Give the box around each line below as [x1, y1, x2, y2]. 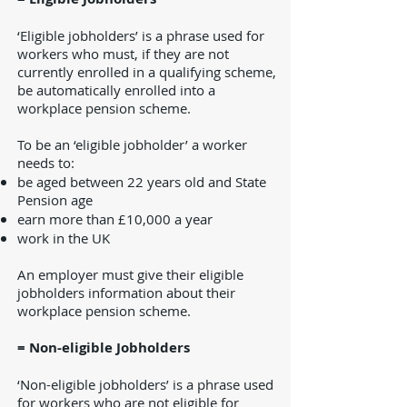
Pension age [17, 191, 93, 209]
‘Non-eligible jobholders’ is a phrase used [17, 375, 273, 393]
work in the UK [17, 229, 110, 247]
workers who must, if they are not [17, 45, 229, 63]
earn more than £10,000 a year [17, 210, 213, 228]
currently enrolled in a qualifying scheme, [17, 63, 276, 81]
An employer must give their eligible [17, 265, 243, 283]
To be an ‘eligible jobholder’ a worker [17, 135, 247, 154]
